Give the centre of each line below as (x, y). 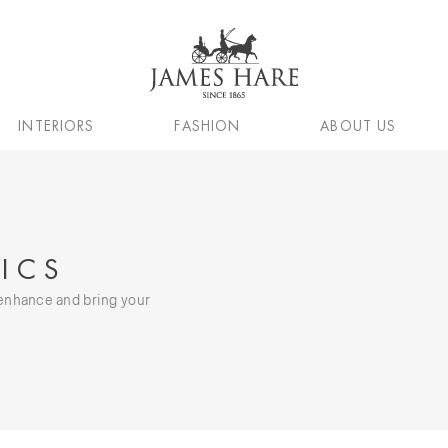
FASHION (207, 126)
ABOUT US (358, 126)
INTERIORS (56, 126)
